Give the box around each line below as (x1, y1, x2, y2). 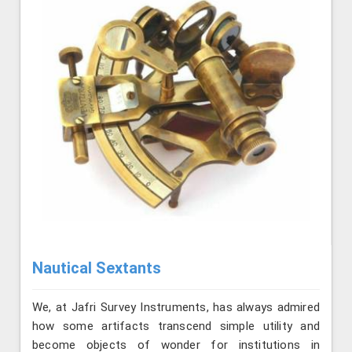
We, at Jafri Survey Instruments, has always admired (32, 300, 320, 315)
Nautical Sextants (32, 258, 161, 278)
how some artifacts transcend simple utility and (32, 319, 320, 334)
